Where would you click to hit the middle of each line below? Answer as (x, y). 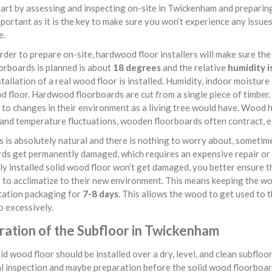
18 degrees (137, 67)
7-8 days (100, 194)
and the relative (194, 67)
